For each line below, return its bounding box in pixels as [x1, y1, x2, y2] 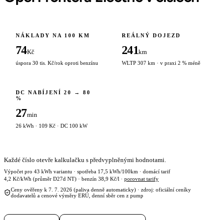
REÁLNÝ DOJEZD [122, 32, 181, 38]
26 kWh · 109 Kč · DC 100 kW [16, 122, 87, 129]
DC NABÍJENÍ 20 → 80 [16, 89, 91, 95]
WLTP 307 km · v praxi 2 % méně [122, 59, 200, 66]
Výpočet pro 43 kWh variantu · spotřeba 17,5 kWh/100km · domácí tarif [4, 168, 170, 174]
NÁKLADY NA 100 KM [16, 32, 90, 38]
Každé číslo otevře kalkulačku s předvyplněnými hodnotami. [4, 156, 166, 164]
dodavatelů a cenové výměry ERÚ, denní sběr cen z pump [11, 192, 143, 198]
